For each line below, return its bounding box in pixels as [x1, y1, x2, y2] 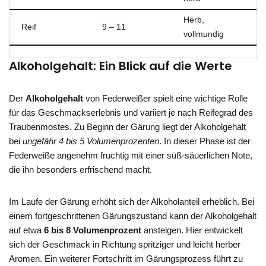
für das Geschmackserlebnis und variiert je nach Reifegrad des [9, 107, 253, 118]
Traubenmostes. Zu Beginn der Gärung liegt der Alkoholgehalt [9, 122, 246, 132]
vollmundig [183, 30, 224, 39]
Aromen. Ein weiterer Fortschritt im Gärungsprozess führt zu [9, 254, 243, 264]
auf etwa [9, 225, 44, 235]
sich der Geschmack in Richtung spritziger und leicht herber [9, 239, 240, 249]
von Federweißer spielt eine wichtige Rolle [83, 93, 248, 103]
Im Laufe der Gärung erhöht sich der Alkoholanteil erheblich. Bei [9, 197, 254, 207]
